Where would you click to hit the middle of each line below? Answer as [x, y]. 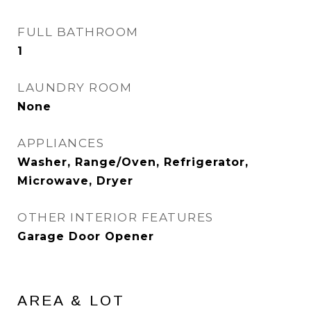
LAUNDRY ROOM [75, 87]
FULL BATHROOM [78, 32]
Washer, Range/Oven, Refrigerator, [133, 162]
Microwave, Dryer [75, 181]
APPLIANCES [61, 143]
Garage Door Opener [86, 236]
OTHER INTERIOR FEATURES [116, 217]
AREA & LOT [71, 300]
